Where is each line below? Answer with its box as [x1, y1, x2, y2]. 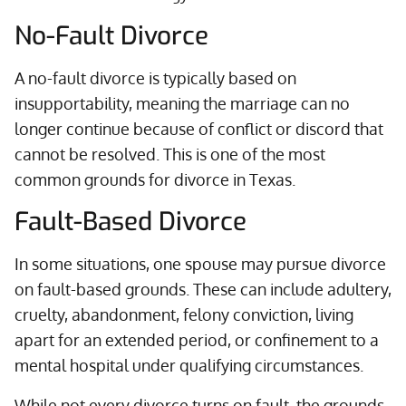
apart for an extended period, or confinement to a [14, 330, 379, 350]
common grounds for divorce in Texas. [14, 169, 295, 189]
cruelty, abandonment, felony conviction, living [14, 304, 353, 324]
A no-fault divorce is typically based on [14, 68, 296, 88]
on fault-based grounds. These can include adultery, [14, 279, 391, 299]
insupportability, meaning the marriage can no [14, 93, 350, 113]
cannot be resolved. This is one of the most [14, 144, 325, 164]
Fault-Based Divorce [14, 205, 246, 238]
